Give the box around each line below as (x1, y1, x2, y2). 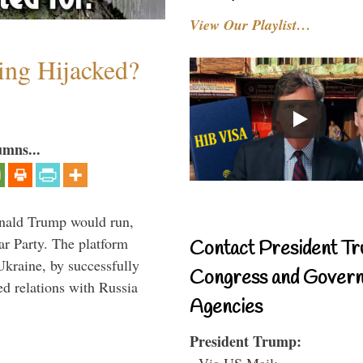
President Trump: (190, 330, 301, 352)
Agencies (190, 294, 263, 321)
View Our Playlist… (190, 14, 311, 35)
